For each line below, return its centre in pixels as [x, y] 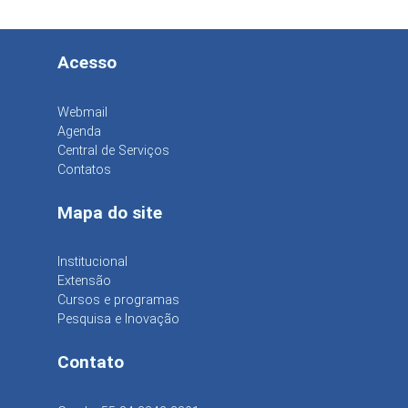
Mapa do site [110, 212]
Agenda [79, 131]
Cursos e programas [118, 301]
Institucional [92, 262]
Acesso [87, 62]
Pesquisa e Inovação [118, 320]
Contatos [84, 169]
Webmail [82, 112]
